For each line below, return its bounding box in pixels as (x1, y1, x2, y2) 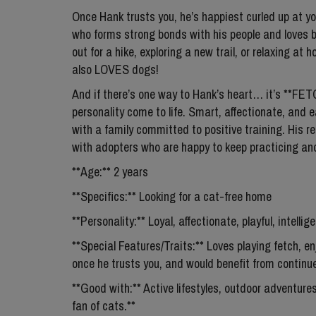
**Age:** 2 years (72, 163, 148, 181)
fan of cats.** (72, 297, 135, 315)
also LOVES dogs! (72, 61, 159, 78)
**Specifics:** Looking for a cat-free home (72, 188, 272, 205)
